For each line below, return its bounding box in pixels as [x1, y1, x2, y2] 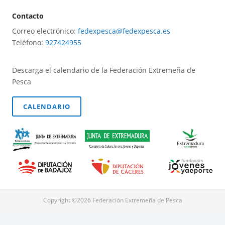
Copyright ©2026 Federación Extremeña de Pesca [43, 195, 182, 204]
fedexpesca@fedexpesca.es [78, 26, 170, 36]
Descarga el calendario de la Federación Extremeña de [12, 65, 195, 75]
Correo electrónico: [12, 26, 78, 36]
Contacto [12, 11, 44, 21]
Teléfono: [12, 38, 45, 47]
